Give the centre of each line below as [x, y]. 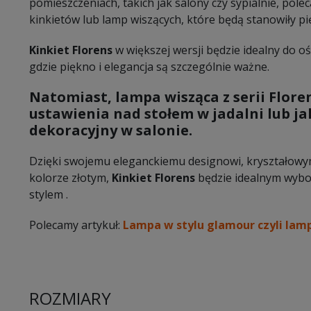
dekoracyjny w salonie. [111, 130]
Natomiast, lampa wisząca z [131, 96]
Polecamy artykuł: [76, 225]
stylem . [49, 194]
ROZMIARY [70, 298]
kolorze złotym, [69, 177]
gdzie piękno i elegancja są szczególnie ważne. [149, 66]
